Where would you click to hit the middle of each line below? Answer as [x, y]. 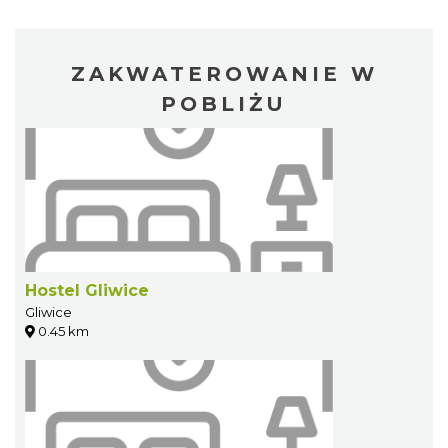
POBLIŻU [224, 103]
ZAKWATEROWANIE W [224, 73]
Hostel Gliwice [87, 290]
